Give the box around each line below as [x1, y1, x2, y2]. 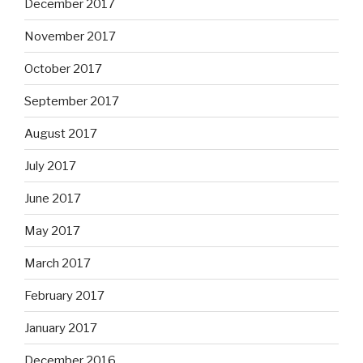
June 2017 [24, 190, 81, 206]
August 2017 [24, 126, 97, 141]
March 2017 [24, 255, 91, 271]
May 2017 [24, 223, 80, 238]
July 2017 [24, 158, 76, 173]
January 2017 [24, 320, 97, 335]
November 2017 [24, 28, 116, 44]
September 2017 [24, 93, 119, 109]
